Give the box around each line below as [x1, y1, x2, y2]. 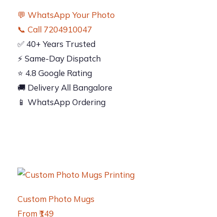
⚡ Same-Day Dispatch [17, 53, 101, 63]
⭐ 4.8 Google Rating [17, 68, 92, 78]
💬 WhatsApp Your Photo [17, 10, 115, 20]
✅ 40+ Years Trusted [17, 39, 95, 49]
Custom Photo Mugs [17, 194, 94, 204]
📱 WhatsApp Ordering [17, 97, 106, 107]
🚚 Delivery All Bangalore [17, 82, 112, 93]
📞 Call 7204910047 [17, 24, 92, 34]
